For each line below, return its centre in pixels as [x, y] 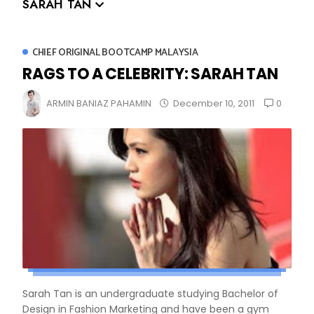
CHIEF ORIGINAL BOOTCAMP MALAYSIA [115, 53]
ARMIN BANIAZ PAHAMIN [99, 103]
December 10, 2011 [214, 103]
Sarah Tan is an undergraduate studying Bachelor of [150, 293]
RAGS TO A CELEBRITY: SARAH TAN [150, 74]
